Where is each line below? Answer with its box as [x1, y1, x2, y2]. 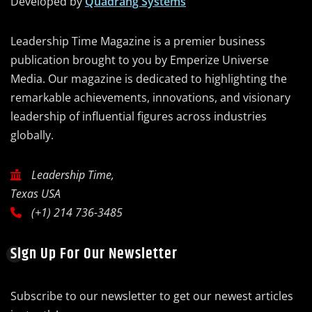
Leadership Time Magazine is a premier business [10, 33, 265, 49]
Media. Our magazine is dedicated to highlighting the [10, 71, 287, 87]
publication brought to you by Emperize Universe [10, 52, 269, 68]
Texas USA [10, 186, 61, 202]
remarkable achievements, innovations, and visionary [10, 90, 290, 106]
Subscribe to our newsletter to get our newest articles [10, 288, 293, 304]
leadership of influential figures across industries [10, 109, 267, 125]
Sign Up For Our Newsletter [10, 242, 178, 267]
